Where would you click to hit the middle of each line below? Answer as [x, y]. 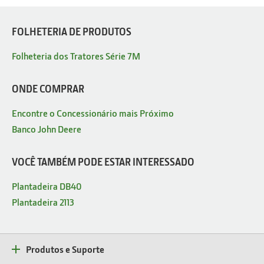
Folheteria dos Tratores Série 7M [76, 56]
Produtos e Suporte [65, 249]
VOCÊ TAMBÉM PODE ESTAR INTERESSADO [103, 162]
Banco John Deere [47, 129]
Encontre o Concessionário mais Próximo [93, 113]
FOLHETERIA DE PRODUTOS [72, 32]
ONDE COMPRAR [48, 89]
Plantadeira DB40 [47, 186]
